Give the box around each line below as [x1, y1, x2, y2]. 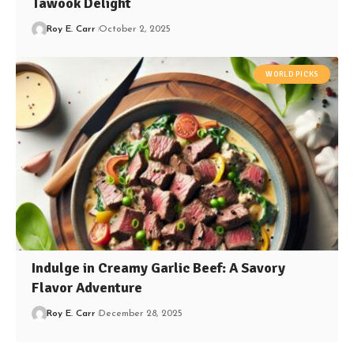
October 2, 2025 [99, 24, 171, 35]
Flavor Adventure [32, 279, 143, 297]
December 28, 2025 [99, 309, 183, 319]
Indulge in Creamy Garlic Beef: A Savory [32, 259, 286, 277]
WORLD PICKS [265, 70, 318, 80]
